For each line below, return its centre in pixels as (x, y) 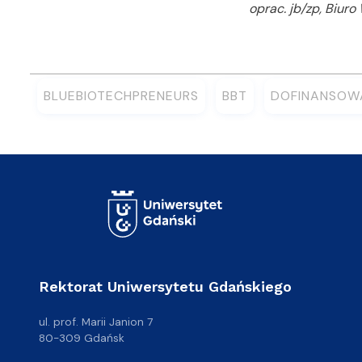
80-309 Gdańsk (82, 337)
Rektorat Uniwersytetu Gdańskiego (170, 286)
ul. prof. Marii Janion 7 (96, 321)
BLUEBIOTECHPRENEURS (121, 96)
